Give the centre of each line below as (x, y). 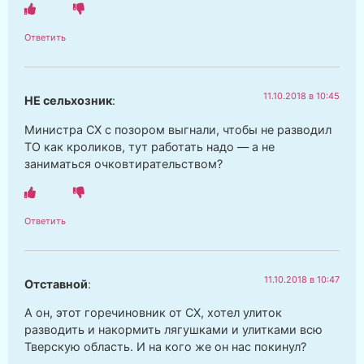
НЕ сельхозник (68, 101)
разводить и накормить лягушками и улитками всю (173, 330)
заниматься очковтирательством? (123, 163)
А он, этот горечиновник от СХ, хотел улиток (153, 313)
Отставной (56, 284)
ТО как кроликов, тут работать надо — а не (149, 146)
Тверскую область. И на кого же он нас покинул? (165, 347)
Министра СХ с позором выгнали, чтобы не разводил (178, 129)
